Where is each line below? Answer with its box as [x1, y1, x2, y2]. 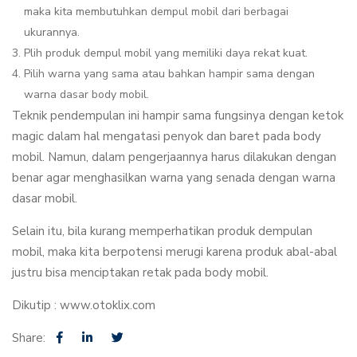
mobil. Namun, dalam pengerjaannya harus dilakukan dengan [12, 149, 336, 165]
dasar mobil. [12, 190, 77, 206]
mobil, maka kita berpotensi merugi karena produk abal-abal [12, 244, 337, 260]
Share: [12, 330, 49, 346]
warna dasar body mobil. [24, 87, 149, 102]
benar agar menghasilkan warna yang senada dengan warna [12, 170, 335, 186]
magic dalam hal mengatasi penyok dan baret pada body [12, 128, 321, 144]
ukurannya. [24, 25, 80, 40]
